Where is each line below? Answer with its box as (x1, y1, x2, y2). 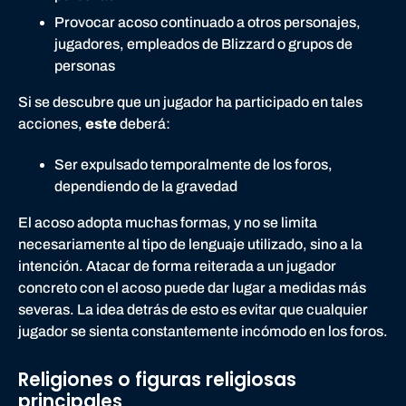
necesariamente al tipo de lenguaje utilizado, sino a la (18, 237, 362, 253)
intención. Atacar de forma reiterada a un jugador (18, 258, 336, 275)
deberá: (120, 116, 170, 132)
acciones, (18, 116, 85, 132)
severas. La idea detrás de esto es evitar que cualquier (18, 302, 368, 318)
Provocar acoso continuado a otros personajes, (54, 14, 361, 31)
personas (54, 58, 115, 74)
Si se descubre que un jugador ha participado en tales (18, 94, 362, 111)
